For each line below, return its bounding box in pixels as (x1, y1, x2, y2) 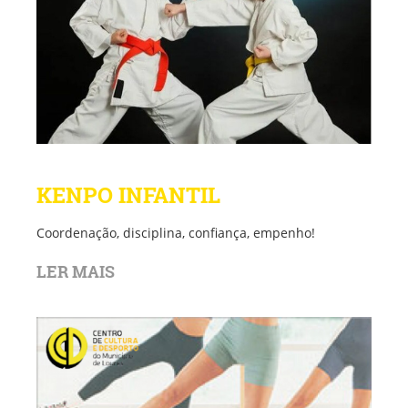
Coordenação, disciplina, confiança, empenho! (36, 224, 315, 242)
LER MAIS (36, 260, 115, 283)
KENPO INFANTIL (36, 180, 220, 210)
